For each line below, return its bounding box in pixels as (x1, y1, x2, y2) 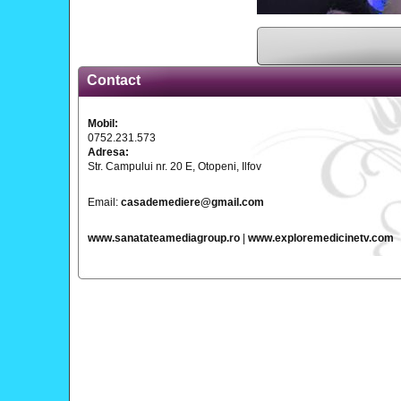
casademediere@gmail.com (121, 196, 264, 209)
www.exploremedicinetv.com (248, 232, 394, 244)
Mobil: (88, 117, 118, 130)
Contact (87, 73, 141, 88)
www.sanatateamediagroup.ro (88, 232, 240, 244)
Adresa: (88, 146, 129, 158)
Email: (88, 196, 121, 209)
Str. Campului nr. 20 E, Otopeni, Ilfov (88, 160, 261, 173)
